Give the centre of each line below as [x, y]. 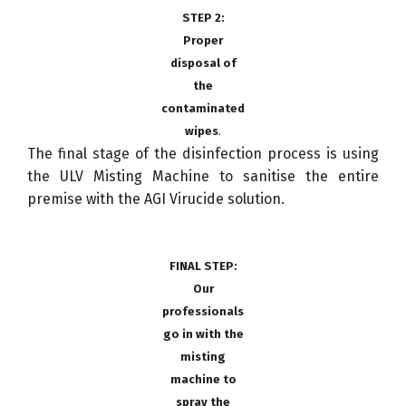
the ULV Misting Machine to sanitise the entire [203, 176]
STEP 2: [203, 17]
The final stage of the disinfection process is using [203, 153]
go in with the [203, 333]
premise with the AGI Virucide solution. [156, 198]
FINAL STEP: [203, 266]
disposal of [203, 63]
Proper [203, 40]
